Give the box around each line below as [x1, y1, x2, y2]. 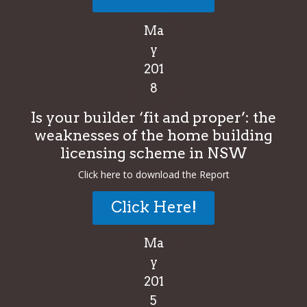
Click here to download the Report [77, 167, 230, 181]
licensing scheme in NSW [60, 144, 247, 162]
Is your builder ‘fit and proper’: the [31, 108, 276, 126]
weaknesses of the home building [34, 126, 273, 144]
